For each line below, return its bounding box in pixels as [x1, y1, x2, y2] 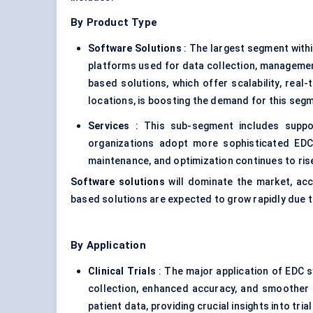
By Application [71, 239, 146, 252]
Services [88, 120, 130, 132]
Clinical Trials [88, 265, 156, 277]
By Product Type [71, 16, 157, 29]
